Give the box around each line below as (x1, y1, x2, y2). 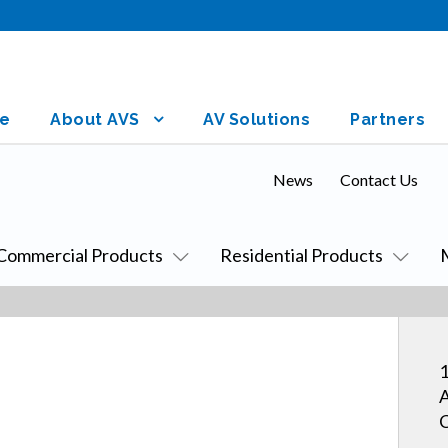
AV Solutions (203, 110, 310, 129)
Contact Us (339, 169, 418, 189)
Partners (350, 110, 425, 129)
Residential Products (219, 244, 383, 266)
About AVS (50, 110, 140, 129)
